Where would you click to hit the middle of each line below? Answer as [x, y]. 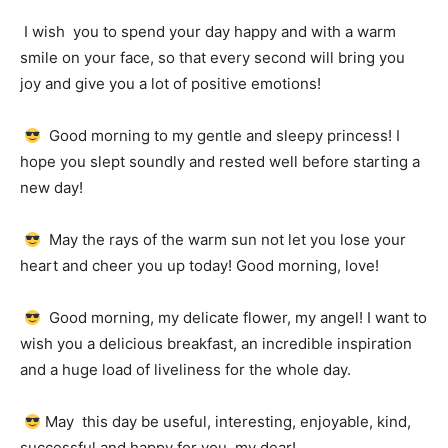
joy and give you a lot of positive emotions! [170, 83]
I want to [397, 317]
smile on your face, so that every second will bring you [212, 57]
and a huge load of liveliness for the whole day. [185, 369]
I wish [44, 31]
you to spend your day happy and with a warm [232, 31]
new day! [51, 187]
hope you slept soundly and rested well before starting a [220, 161]
